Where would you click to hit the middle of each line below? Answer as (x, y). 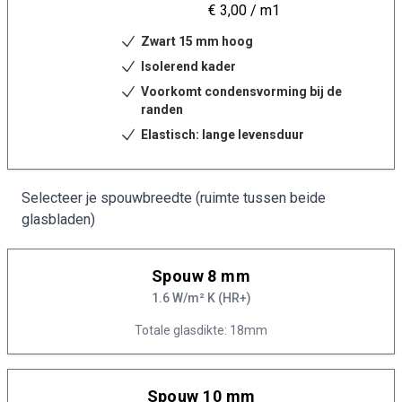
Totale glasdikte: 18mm (201, 330)
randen (162, 109)
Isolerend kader (188, 66)
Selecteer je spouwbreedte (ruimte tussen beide (174, 198)
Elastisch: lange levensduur (223, 135)
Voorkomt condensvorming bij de (241, 92)
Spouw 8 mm (201, 276)
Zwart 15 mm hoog (197, 41)
